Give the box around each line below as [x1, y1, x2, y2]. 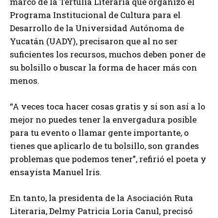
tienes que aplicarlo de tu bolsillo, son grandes [10, 140, 199, 152]
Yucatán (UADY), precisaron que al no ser [10, 36, 178, 47]
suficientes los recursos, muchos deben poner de [10, 49, 205, 60]
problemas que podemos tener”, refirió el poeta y [10, 153, 206, 165]
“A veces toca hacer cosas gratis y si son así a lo [10, 101, 205, 112]
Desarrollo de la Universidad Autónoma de [10, 22, 184, 34]
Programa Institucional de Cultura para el [10, 9, 181, 21]
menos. [10, 75, 39, 87]
